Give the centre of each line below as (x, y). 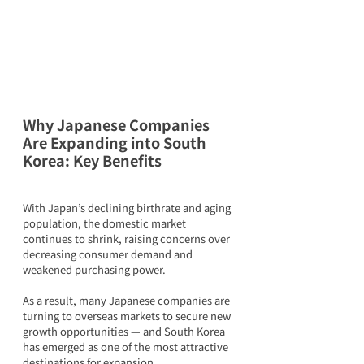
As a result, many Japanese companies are (128, 300)
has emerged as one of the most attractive (127, 346)
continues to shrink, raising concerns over (128, 238)
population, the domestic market (106, 223)
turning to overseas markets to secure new (128, 315)
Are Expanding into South (116, 142)
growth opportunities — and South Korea (125, 331)
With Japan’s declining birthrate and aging (128, 207)
